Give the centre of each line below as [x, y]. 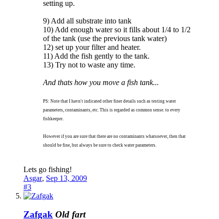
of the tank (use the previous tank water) [105, 38]
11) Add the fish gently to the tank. [96, 56]
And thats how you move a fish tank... [101, 82]
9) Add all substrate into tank [87, 21]
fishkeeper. [53, 119]
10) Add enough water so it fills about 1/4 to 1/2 [117, 29]
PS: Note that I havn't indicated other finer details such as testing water [109, 101]
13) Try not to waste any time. [89, 65]
